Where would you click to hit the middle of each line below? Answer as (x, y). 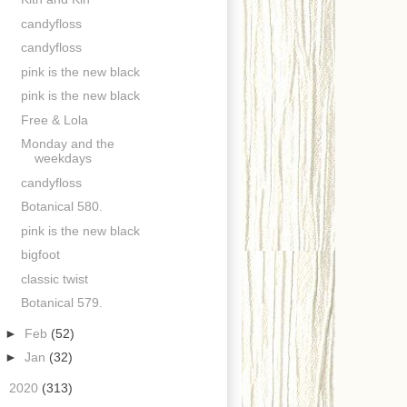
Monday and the (67, 144)
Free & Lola (54, 119)
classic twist (54, 278)
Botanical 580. (61, 207)
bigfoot (40, 255)
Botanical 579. (61, 303)
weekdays (63, 159)
